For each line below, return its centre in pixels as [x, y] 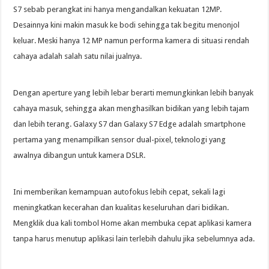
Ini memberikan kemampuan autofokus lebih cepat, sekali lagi [119, 192]
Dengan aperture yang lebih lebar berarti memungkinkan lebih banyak [134, 92]
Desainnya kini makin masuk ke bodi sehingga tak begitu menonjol [127, 25]
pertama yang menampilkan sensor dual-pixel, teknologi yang [120, 139]
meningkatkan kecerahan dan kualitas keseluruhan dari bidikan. [121, 207]
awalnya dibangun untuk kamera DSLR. [80, 155]
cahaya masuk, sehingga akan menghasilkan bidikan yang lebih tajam [131, 108]
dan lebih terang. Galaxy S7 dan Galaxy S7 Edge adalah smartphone [130, 124]
